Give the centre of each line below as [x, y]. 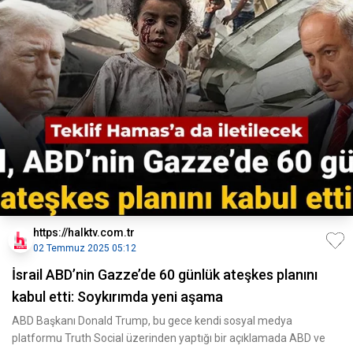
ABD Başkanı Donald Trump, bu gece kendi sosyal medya [152, 321]
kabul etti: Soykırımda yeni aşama [117, 297]
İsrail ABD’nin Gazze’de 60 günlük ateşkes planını [165, 275]
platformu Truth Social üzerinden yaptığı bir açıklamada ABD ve [169, 338]
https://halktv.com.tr [84, 232]
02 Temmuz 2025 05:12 [85, 248]
